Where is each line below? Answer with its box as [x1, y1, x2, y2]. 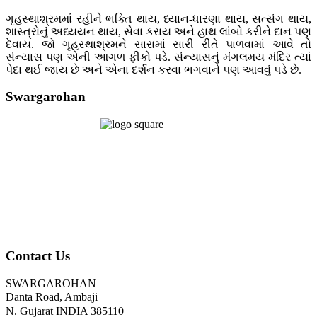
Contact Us [6, 248, 70, 263]
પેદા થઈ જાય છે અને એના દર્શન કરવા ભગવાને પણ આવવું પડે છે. [6, 63, 301, 76]
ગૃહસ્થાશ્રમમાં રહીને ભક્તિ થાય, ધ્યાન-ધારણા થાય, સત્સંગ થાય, [6, 12, 311, 25]
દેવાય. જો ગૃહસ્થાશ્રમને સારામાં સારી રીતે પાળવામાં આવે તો [6, 38, 311, 50]
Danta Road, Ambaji [6, 290, 98, 303]
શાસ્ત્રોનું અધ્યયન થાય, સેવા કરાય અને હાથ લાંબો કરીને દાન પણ [6, 25, 311, 38]
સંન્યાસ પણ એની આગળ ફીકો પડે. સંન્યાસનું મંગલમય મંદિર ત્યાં [6, 50, 311, 63]
